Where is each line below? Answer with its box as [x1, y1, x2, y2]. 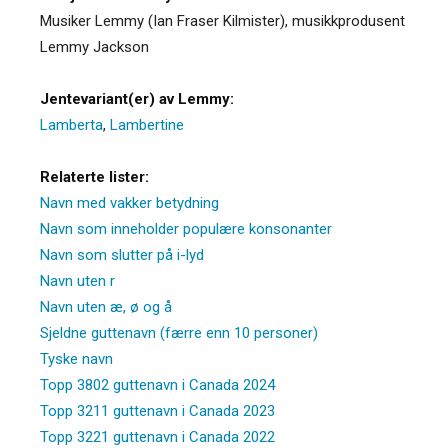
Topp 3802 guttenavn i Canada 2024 [40, 375, 275, 394]
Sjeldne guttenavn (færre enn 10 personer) [40, 323, 318, 342]
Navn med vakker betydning [40, 193, 219, 212]
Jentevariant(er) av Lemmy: [40, 89, 234, 108]
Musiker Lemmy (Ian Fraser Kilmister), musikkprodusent [40, 11, 405, 30]
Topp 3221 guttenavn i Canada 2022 [40, 427, 275, 446]
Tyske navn [40, 349, 113, 368]
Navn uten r [40, 271, 115, 290]
